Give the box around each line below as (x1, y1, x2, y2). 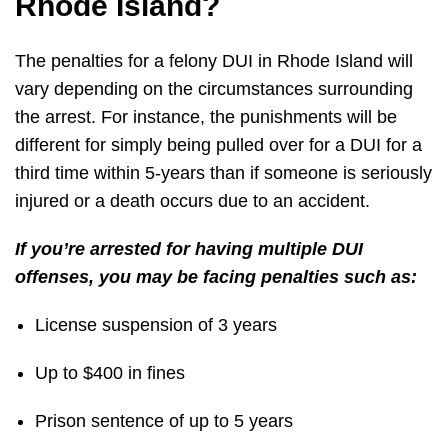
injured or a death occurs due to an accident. (15, 191, 370, 212)
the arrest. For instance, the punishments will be (15, 107, 397, 128)
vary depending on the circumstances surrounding (15, 79, 413, 100)
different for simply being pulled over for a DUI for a (15, 135, 422, 156)
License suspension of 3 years (35, 315, 277, 336)
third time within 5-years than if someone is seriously (15, 163, 432, 184)
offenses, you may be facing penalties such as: (15, 267, 417, 288)
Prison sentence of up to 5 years (35, 411, 298, 432)
